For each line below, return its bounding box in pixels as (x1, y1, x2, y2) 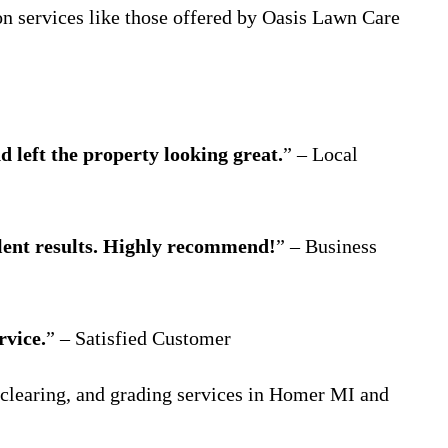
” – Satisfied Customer (46, 327, 231, 349)
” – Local (283, 143, 358, 165)
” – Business (276, 235, 377, 257)
